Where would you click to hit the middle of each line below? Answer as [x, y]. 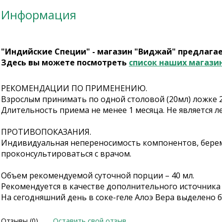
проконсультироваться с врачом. [66, 154]
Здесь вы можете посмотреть [65, 62]
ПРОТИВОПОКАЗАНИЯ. [46, 132]
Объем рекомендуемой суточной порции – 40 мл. [98, 175]
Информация [39, 15]
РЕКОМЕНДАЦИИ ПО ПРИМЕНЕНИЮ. [74, 88]
